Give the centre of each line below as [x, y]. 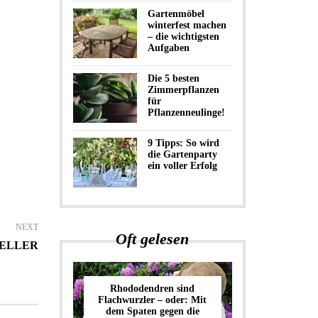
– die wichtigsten [183, 37]
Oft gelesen [153, 239]
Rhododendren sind [153, 289]
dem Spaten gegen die [152, 311]
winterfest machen [187, 25]
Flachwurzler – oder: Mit [153, 300]
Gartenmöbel [176, 14]
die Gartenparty [182, 154]
